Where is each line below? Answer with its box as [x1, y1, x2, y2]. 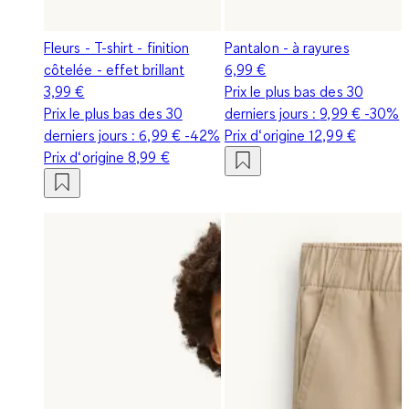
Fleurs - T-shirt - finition [44, 37, 190, 57]
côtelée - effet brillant [44, 59, 184, 79]
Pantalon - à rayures [225, 37, 350, 57]
